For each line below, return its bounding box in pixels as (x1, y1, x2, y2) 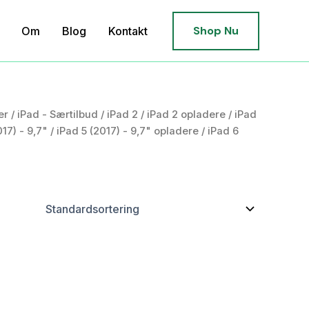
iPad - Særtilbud (17, 108, 98, 121)
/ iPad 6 (199, 125, 239, 137)
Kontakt (108, 23, 148, 38)
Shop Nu (193, 23, 239, 38)
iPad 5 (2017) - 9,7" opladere (57, 125, 199, 137)
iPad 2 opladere (147, 108, 226, 121)
